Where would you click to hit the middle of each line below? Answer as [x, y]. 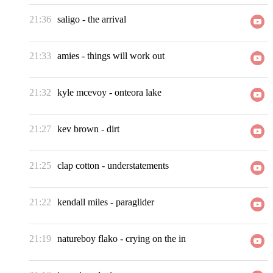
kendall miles [83, 202]
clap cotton [78, 166]
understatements [138, 166]
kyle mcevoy [82, 93]
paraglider [135, 202]
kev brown [78, 129]
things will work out [126, 56]
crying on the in [156, 239]
